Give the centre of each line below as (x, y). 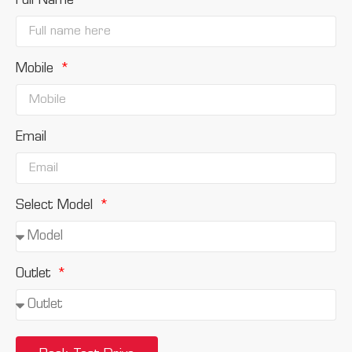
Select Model (57, 206)
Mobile (37, 69)
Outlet (35, 274)
